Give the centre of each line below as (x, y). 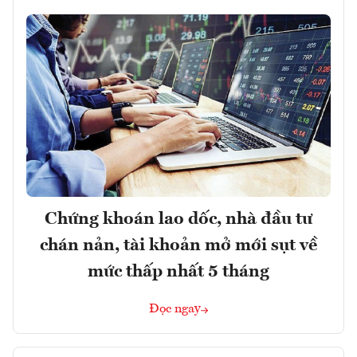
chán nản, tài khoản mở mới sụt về (178, 246)
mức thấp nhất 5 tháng (178, 272)
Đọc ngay (175, 310)
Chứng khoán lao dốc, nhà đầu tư (178, 220)
